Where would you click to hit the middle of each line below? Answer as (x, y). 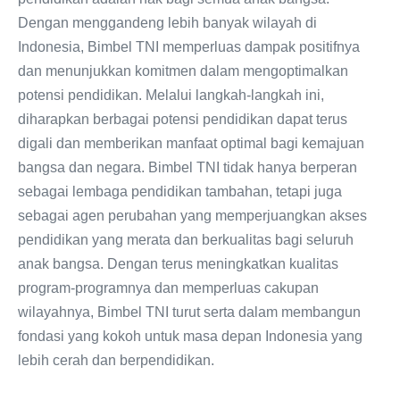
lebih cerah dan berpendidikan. (116, 360)
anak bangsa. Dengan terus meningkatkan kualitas (178, 263)
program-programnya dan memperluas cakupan (168, 287)
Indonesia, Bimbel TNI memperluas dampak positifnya (189, 46)
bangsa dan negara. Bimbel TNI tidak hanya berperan (187, 167)
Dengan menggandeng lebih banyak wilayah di (167, 22)
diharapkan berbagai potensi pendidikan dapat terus (183, 119)
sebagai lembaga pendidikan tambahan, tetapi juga (180, 191)
